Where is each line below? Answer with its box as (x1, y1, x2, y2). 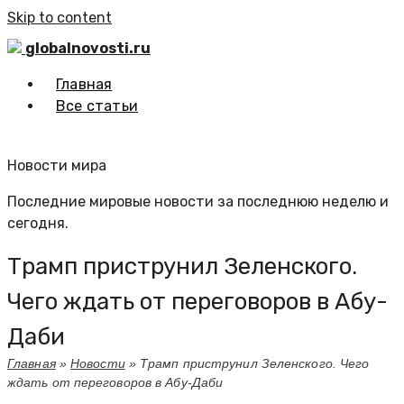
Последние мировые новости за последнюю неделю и (7, 193, 389, 210)
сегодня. (7, 215, 69, 232)
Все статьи (56, 97, 138, 115)
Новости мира (7, 157, 106, 174)
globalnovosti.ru (25, 40, 151, 57)
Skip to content (7, 9, 112, 26)
